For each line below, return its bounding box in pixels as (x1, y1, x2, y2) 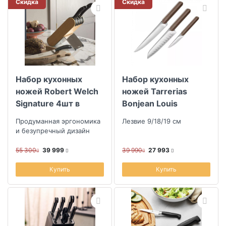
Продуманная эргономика (16, 117, 100, 125)
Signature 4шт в (16, 98, 80, 108)
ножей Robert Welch (16, 86, 98, 96)
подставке (16, 110, 59, 121)
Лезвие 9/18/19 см (122, 117, 181, 125)
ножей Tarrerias (122, 86, 187, 96)
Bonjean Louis (122, 98, 178, 108)
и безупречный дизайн (16, 127, 90, 135)
